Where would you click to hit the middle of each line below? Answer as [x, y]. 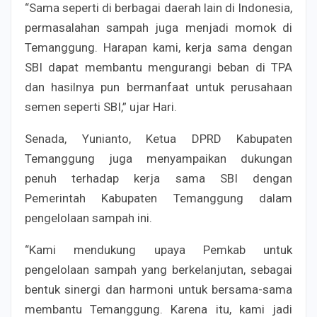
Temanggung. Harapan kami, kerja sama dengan [158, 47]
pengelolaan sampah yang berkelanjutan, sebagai [158, 269]
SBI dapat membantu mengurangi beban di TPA [158, 67]
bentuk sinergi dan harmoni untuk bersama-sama [158, 289]
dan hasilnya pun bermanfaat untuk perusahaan [158, 87]
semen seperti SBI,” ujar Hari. [101, 106]
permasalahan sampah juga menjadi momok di [158, 27]
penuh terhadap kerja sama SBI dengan [158, 178]
